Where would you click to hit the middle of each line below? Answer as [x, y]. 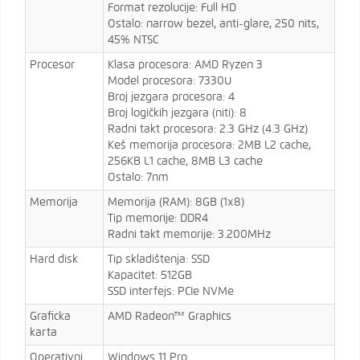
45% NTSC [133, 41]
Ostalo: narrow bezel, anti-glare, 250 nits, [213, 25]
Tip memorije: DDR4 [158, 219]
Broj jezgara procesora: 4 [171, 98]
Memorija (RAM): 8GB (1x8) [176, 203]
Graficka [50, 317]
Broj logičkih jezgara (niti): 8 [177, 114]
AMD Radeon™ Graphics [170, 317]
